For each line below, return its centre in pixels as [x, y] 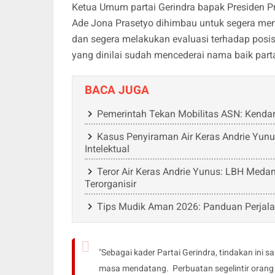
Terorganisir [110, 184]
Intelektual [107, 149]
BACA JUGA [117, 90]
